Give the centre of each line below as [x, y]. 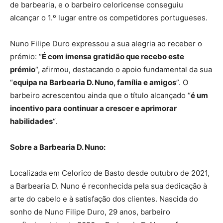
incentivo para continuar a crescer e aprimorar [93, 108]
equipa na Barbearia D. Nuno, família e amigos [95, 82]
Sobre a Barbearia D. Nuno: [58, 147]
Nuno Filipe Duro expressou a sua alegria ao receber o [106, 43]
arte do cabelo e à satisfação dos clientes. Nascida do [104, 199]
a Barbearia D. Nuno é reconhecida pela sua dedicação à [109, 186]
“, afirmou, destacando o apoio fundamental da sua [124, 69]
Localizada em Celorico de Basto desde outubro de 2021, [110, 173]
